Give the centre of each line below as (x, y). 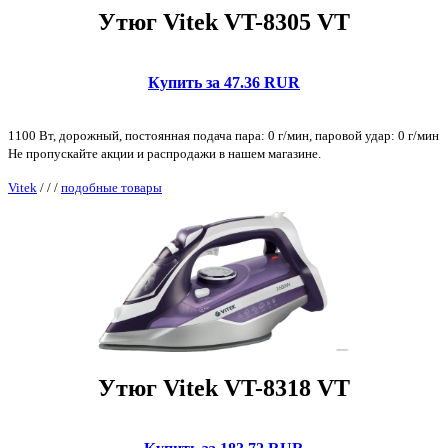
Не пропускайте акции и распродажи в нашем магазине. (164, 153)
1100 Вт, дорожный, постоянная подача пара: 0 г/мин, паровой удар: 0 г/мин (223, 135)
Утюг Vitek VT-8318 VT (224, 388)
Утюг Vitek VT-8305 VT (224, 21)
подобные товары (111, 187)
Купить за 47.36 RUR (224, 82)
